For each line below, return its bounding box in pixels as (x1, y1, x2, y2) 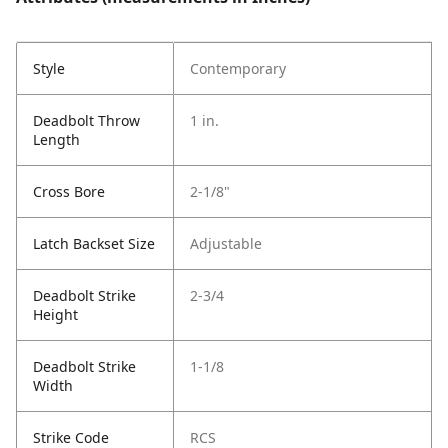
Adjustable (190, 234, 262, 254)
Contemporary (190, 59, 286, 79)
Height (33, 305, 78, 325)
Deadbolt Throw (33, 111, 140, 131)
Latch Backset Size (33, 234, 155, 254)
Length (33, 130, 80, 150)
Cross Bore (33, 182, 105, 202)
